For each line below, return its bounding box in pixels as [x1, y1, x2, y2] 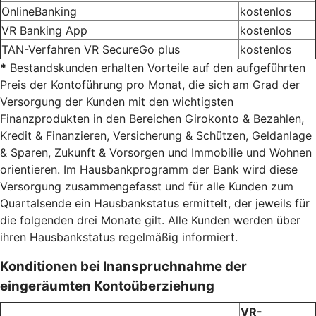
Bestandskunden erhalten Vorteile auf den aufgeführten [6, 60, 305, 75]
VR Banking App [1, 23, 87, 37]
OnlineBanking [1, 4, 77, 18]
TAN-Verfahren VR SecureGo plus [1, 42, 180, 56]
